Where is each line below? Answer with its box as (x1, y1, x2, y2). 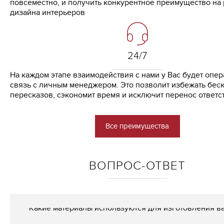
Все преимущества (105, 121, 169, 130)
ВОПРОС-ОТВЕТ (89, 158, 186, 173)
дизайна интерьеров (10, 7, 85, 18)
